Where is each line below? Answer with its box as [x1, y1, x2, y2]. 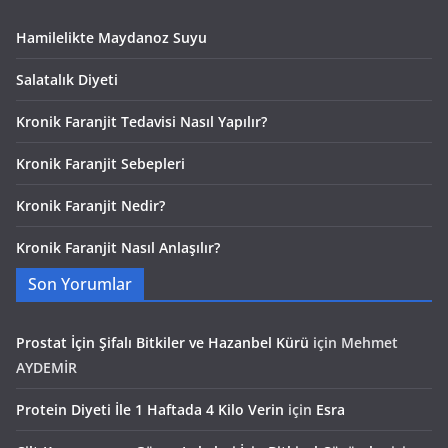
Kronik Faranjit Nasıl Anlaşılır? [16, 238, 220, 257]
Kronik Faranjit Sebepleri [16, 154, 185, 173]
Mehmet [341, 333, 398, 352]
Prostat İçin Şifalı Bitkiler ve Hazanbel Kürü [16, 333, 309, 352]
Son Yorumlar [28, 273, 132, 295]
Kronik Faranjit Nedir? [16, 196, 165, 215]
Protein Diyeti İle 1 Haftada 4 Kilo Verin [16, 400, 284, 419]
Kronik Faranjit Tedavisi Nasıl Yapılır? [16, 112, 267, 131]
